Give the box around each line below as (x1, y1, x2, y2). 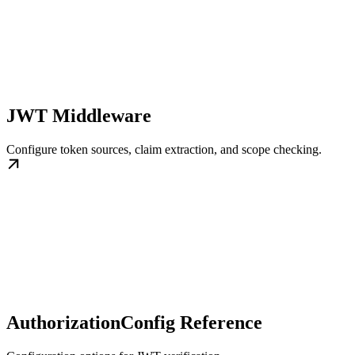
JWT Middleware (6, 105, 151, 126)
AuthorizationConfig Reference (6, 311, 262, 333)
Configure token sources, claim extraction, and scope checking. (6, 142, 322, 156)
